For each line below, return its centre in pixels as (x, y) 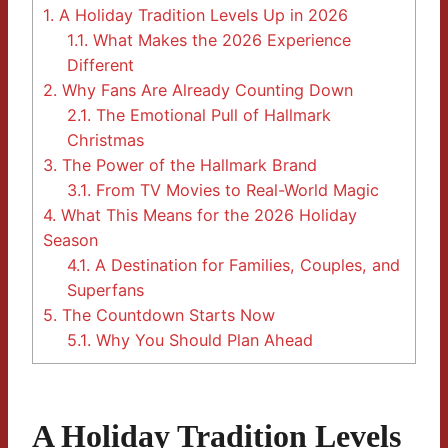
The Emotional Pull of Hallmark (211, 115)
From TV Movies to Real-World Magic (235, 190)
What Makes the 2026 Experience (220, 40)
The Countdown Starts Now (166, 315)
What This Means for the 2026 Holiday (206, 215)
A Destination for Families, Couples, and (245, 265)
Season (70, 240)
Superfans (106, 290)
